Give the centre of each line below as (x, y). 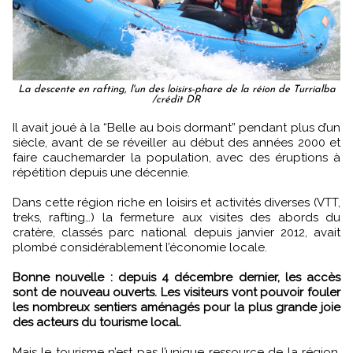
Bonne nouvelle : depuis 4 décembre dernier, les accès (176, 277)
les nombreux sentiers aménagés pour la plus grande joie (176, 307)
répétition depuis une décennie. (101, 172)
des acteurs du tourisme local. (97, 322)
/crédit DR (176, 99)
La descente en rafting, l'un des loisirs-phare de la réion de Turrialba (176, 89)
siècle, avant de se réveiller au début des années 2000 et (176, 142)
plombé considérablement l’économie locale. (140, 247)
